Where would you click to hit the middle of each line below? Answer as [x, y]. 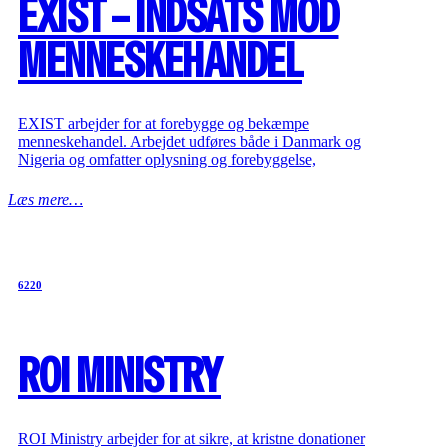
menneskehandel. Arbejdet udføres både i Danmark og [189, 141]
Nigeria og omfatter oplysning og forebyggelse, [167, 159]
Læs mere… [45, 199]
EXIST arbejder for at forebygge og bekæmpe [163, 123]
